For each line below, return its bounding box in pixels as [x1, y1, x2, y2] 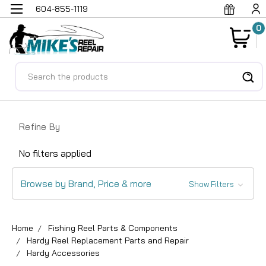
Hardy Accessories [27, 247, 100, 258]
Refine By [19, 121, 61, 132]
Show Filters [188, 179, 236, 189]
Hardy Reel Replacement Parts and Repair [27, 235, 189, 246]
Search [15, 62, 45, 75]
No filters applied [19, 147, 91, 159]
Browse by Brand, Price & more [21, 177, 151, 189]
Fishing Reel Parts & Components [48, 222, 178, 233]
